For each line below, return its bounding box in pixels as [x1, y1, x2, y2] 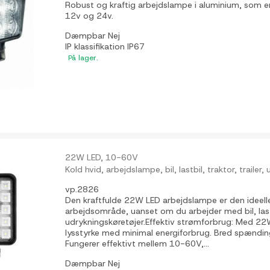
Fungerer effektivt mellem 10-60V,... [65, 237, 210, 249]
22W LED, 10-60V [65, 151, 139, 163]
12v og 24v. [65, 10, 114, 22]
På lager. [68, 53, 99, 63]
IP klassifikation [65, 41, 128, 52]
